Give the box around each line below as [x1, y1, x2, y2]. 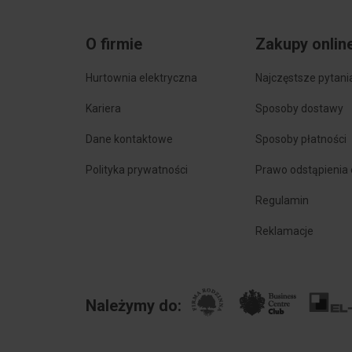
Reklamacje [255, 225, 314, 238]
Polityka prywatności [85, 163, 188, 177]
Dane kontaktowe [85, 133, 173, 146]
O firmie [85, 35, 142, 54]
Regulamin [255, 194, 310, 207]
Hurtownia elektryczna [85, 71, 197, 85]
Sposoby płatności [255, 133, 347, 146]
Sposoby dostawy [255, 102, 344, 115]
